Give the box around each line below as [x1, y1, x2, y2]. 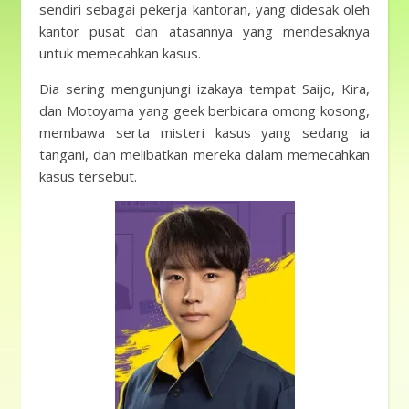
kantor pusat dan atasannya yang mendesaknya [39, 22, 370, 40]
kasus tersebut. [39, 167, 137, 185]
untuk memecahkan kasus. [39, 44, 201, 62]
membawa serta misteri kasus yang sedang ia [39, 123, 370, 142]
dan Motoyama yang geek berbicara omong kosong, [39, 101, 370, 120]
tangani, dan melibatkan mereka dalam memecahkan [39, 145, 370, 163]
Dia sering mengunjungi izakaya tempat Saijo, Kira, [39, 79, 370, 98]
